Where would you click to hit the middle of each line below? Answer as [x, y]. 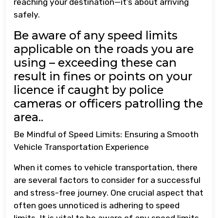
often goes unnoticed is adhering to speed [97, 205]
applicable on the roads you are [104, 49]
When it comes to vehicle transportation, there [106, 167]
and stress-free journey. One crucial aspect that [109, 192]
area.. [28, 117]
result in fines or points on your [103, 76]
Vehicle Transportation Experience [81, 147]
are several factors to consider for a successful [107, 180]
